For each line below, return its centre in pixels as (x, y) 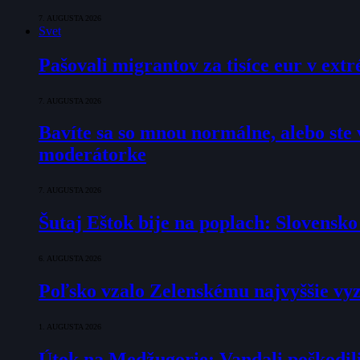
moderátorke (92, 155)
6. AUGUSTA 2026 (70, 259)
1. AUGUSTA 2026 (70, 326)
